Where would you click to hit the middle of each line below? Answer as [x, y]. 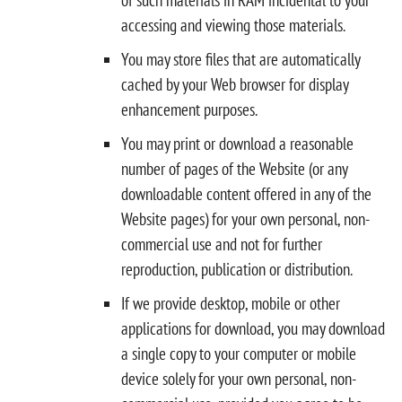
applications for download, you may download [253, 328]
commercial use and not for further [222, 244]
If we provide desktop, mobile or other [231, 303]
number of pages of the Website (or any [234, 168]
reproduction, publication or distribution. [237, 269]
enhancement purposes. [189, 109]
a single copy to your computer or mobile [239, 353]
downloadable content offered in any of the [246, 193]
